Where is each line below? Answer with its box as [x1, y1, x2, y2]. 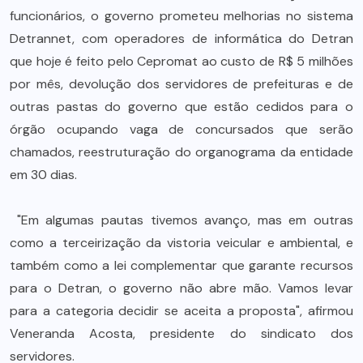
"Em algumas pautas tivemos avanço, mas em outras [10, 211, 353, 228]
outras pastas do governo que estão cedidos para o [10, 97, 353, 115]
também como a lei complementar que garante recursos [10, 256, 353, 274]
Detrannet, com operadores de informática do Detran [10, 29, 353, 47]
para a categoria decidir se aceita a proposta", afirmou [10, 301, 353, 319]
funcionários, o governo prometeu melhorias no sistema [10, 6, 353, 24]
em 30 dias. [10, 165, 77, 183]
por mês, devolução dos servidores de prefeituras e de [10, 75, 353, 92]
